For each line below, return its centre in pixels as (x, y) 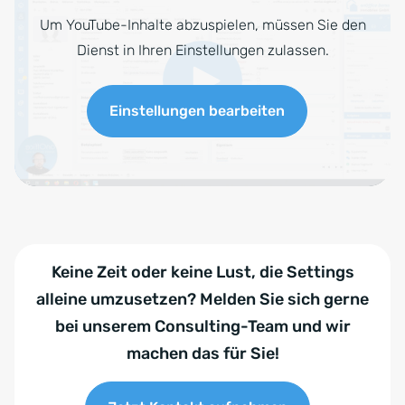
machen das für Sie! (202, 354)
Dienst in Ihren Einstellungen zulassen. (202, 51)
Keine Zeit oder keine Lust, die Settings (202, 273)
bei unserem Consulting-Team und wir (202, 327)
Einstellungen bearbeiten (197, 111)
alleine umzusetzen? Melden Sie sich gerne (202, 300)
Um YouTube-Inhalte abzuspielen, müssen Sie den (202, 25)
